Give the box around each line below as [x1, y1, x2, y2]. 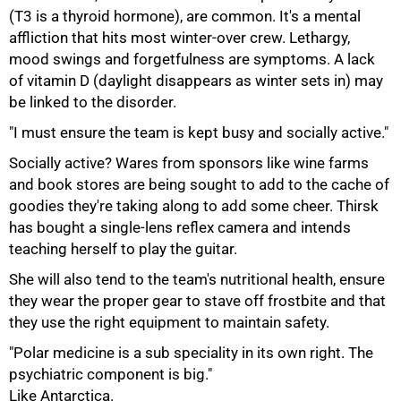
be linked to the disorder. [9, 93, 176, 111]
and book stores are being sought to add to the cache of [9, 175, 389, 193]
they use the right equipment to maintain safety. [9, 313, 329, 331]
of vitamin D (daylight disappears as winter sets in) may [9, 72, 383, 90]
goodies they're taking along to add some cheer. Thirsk [9, 197, 379, 215]
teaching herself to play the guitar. [9, 240, 237, 258]
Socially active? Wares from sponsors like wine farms [9, 154, 369, 172]
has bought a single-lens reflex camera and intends [9, 218, 351, 236]
